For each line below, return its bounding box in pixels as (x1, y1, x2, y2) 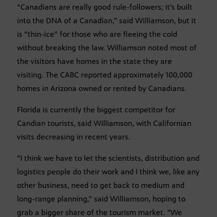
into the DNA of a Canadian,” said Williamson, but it (17, 16, 196, 26)
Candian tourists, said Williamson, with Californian (17, 119, 191, 128)
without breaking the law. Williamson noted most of (17, 43, 197, 53)
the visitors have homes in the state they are (17, 57, 172, 66)
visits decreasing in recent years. (17, 132, 130, 142)
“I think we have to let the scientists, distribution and (17, 154, 200, 163)
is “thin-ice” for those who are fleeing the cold (17, 30, 177, 39)
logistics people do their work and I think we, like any (17, 167, 200, 177)
